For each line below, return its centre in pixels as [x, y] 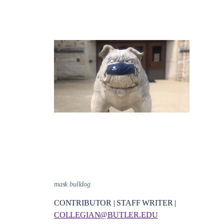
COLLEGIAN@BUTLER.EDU [106, 215]
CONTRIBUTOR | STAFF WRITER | [115, 203]
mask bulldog [72, 184]
